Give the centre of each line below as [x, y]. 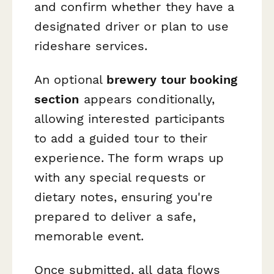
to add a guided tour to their [121, 138]
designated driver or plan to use [132, 26]
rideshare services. [91, 46]
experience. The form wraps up [129, 157]
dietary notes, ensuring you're [124, 197]
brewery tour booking [172, 79]
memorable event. [89, 236]
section [57, 99]
